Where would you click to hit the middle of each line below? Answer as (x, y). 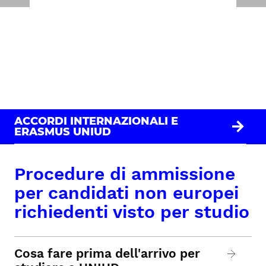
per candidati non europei (126, 193)
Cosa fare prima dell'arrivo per (107, 254)
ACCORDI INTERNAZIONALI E (96, 121)
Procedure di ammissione (125, 174)
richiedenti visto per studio (132, 212)
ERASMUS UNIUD (63, 132)
